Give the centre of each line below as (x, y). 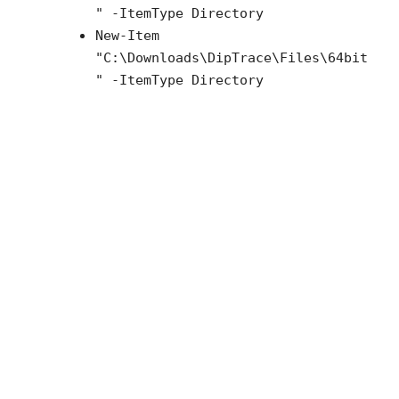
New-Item (127, 36)
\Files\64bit (319, 58)
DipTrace (239, 58)
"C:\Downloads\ (151, 58)
